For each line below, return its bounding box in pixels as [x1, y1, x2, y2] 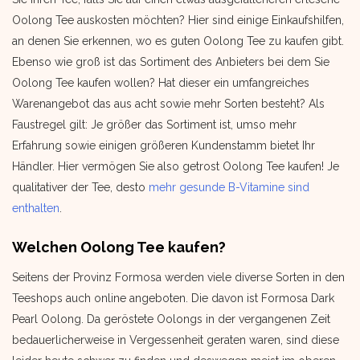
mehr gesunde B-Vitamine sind [149, 181, 309, 194]
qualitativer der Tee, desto [12, 181, 149, 194]
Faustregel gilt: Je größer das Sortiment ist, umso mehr [12, 118, 297, 131]
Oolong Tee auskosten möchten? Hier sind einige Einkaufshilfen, [12, 14, 344, 27]
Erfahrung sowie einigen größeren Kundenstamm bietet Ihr [12, 139, 315, 152]
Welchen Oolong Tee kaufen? [12, 239, 226, 256]
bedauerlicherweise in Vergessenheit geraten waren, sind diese [12, 333, 339, 346]
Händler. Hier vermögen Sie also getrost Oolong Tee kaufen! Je [12, 160, 339, 173]
